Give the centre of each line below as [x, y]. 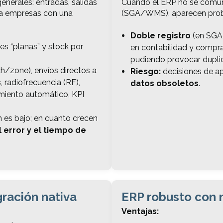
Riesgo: [145, 72]
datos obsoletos [164, 84]
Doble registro [160, 36]
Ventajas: [140, 212]
